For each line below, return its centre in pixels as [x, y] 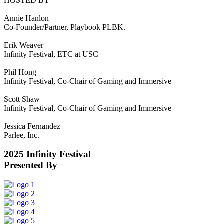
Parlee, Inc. [22, 135]
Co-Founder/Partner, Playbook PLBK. [65, 27]
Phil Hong [20, 72]
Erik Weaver [24, 45]
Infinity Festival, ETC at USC [51, 54]
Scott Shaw [23, 99]
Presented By [31, 165]
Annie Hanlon [27, 18]
